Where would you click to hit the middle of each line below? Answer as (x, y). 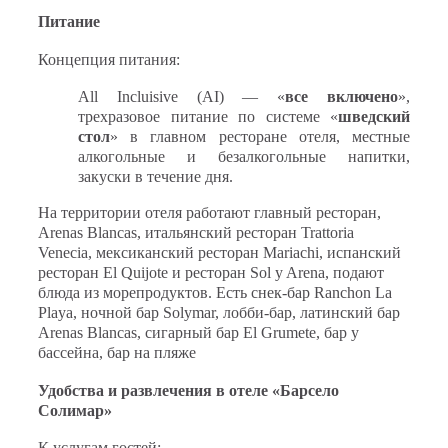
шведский (374, 117)
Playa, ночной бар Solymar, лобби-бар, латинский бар (219, 313)
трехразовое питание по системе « (208, 117)
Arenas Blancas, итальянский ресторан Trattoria (196, 233)
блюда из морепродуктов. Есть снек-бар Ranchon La (215, 293)
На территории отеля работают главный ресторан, (209, 213)
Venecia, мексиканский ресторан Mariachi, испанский (219, 253)
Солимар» (75, 410)
